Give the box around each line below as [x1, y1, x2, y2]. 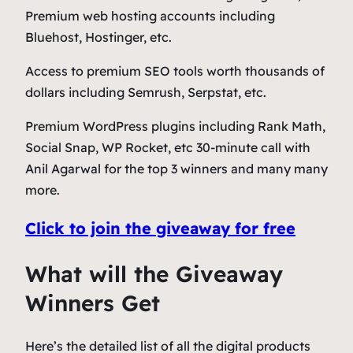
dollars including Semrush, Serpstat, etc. [25, 84, 266, 101]
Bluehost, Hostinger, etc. [25, 29, 172, 46]
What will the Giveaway [25, 259, 283, 288]
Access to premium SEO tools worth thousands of [25, 63, 325, 80]
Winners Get [25, 288, 160, 317]
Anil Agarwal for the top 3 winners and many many [25, 161, 328, 177]
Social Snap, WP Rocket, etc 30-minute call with [25, 139, 310, 156]
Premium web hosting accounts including [25, 8, 275, 24]
